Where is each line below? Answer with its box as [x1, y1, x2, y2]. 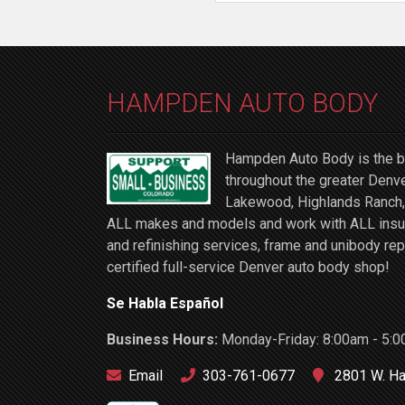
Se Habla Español [107, 295, 223, 312]
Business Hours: [107, 331, 221, 348]
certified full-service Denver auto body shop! [107, 259, 390, 276]
